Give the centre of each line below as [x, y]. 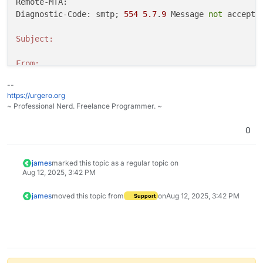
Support [144, 196]
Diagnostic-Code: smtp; [70, 14]
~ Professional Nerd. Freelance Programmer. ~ [85, 106]
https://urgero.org [36, 95]
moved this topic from [87, 195]
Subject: [35, 38]
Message [187, 14]
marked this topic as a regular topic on [115, 163]
